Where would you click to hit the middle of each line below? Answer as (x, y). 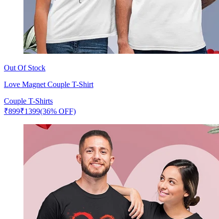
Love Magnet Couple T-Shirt (49, 84)
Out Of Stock (25, 67)
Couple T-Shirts (28, 101)
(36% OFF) (58, 111)
